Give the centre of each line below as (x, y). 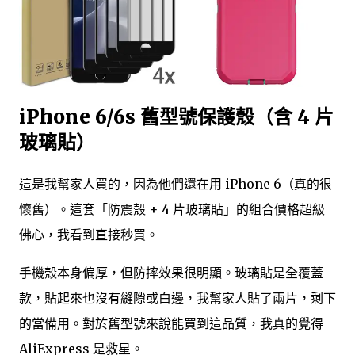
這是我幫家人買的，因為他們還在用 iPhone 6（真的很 (176, 183)
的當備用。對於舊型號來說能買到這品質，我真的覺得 (171, 323)
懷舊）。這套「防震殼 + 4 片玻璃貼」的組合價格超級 (172, 209)
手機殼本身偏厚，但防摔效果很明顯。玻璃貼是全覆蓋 (171, 272)
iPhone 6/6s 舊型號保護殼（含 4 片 (176, 116)
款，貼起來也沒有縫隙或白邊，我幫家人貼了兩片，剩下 (177, 298)
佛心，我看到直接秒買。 (89, 234)
